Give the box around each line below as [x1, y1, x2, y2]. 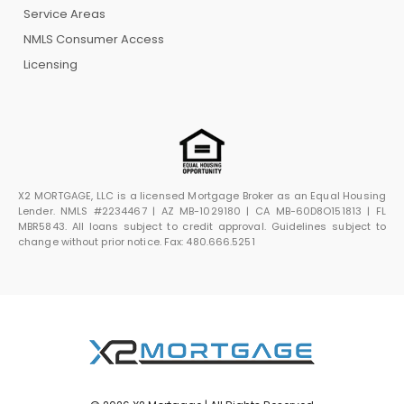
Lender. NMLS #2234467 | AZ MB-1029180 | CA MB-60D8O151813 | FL [18, 203, 386, 218]
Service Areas [23, 5, 106, 23]
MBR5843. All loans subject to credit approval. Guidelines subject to [18, 218, 386, 234]
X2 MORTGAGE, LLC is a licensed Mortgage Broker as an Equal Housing [18, 188, 386, 203]
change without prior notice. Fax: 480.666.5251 [18, 234, 255, 249]
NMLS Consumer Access [23, 30, 164, 48]
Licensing [23, 55, 78, 73]
